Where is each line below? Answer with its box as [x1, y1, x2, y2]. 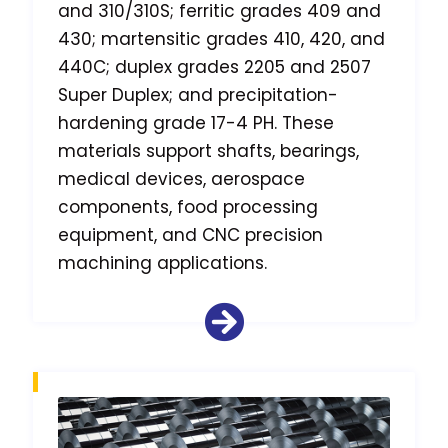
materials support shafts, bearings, [58, 139, 359, 164]
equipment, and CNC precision [58, 223, 323, 248]
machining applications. [58, 251, 267, 276]
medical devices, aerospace [58, 167, 305, 192]
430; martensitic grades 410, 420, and [58, 27, 385, 52]
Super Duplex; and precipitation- [58, 83, 338, 108]
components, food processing [58, 195, 318, 220]
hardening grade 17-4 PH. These [58, 111, 334, 136]
